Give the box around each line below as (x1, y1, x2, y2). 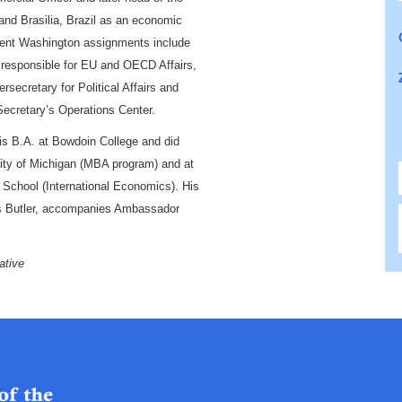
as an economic (96, 13, 182, 27)
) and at (154, 157, 194, 170)
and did (138, 135, 179, 148)
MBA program (83, 157, 154, 170)
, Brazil (59, 13, 96, 27)
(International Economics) (39, 179, 175, 193)
